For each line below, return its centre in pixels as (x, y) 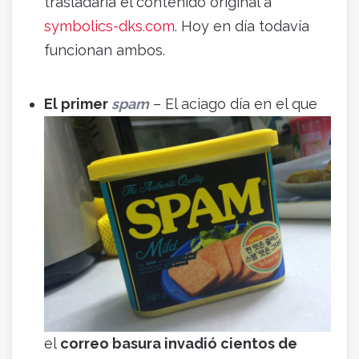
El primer (78, 104)
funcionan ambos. (105, 50)
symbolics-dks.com (109, 26)
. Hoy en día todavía (242, 26)
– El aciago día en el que (233, 104)
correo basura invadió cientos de (179, 343)
